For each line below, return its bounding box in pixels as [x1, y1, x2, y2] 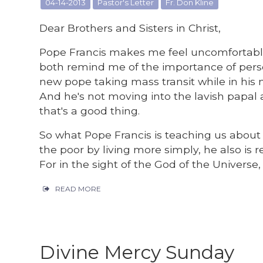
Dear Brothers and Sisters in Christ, [39, 21, 221, 34]
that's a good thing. [39, 104, 140, 117]
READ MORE [55, 184, 102, 194]
